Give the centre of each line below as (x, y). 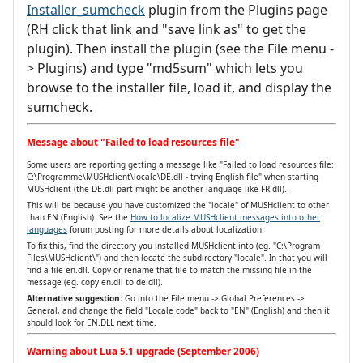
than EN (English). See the (79, 217)
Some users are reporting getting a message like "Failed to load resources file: (180, 164)
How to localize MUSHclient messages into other (225, 217)
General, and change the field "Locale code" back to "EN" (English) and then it (178, 310)
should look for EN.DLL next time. (92, 322)
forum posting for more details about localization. (166, 229)
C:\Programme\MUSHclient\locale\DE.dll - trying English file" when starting (173, 176)
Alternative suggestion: (75, 298)
